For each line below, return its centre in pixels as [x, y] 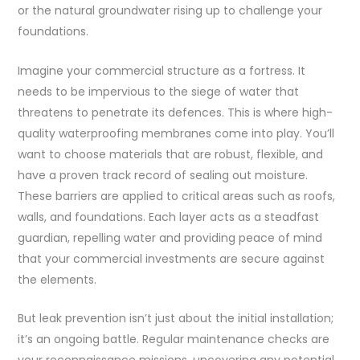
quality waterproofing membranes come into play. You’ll [176, 133]
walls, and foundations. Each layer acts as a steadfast [168, 217]
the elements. [57, 279]
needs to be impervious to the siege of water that [158, 91]
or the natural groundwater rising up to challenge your [170, 11]
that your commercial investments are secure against [171, 258]
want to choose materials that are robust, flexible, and [170, 154]
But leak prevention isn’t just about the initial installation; [175, 319]
